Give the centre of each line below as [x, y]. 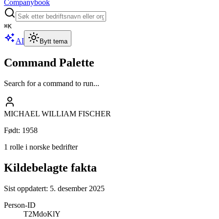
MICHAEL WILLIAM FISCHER [57, 113]
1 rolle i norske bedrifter [41, 147]
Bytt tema [54, 41]
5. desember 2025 [77, 188]
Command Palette [49, 62]
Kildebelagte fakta [50, 167]
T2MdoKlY [42, 214]
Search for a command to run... [52, 83]
